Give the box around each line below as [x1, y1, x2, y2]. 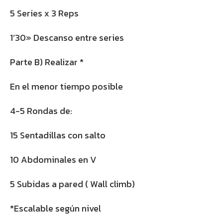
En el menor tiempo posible [10, 80, 123, 94]
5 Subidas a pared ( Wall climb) [10, 177, 135, 191]
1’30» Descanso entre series [10, 31, 124, 45]
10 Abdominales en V [10, 153, 97, 167]
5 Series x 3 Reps [10, 6, 79, 20]
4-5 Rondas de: [10, 104, 72, 118]
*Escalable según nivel [10, 202, 101, 216]
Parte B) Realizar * [10, 55, 84, 69]
